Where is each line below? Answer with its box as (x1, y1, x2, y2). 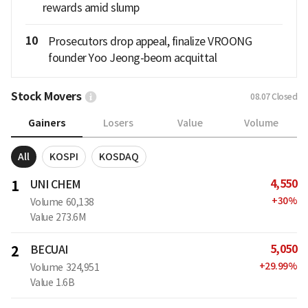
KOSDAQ (99, 150, 139, 163)
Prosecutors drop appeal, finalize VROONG (48, 34, 252, 48)
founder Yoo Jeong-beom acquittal (48, 50, 217, 65)
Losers (103, 117, 133, 129)
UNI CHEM (30, 177, 81, 191)
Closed (272, 91, 297, 102)
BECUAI (30, 242, 68, 256)
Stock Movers (11, 89, 81, 104)
